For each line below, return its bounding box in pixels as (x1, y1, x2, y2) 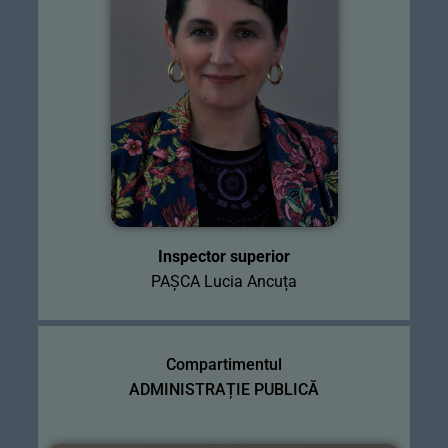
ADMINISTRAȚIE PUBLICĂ (129, 379, 319, 399)
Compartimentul (166, 354, 282, 374)
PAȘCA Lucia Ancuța (151, 271, 297, 291)
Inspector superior (158, 246, 290, 266)
